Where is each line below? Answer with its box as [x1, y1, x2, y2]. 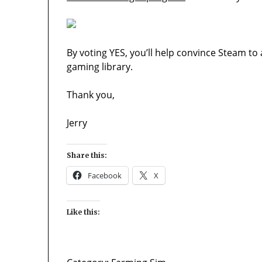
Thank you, [67, 88, 115, 102]
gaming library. [67, 60, 133, 74]
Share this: [67, 151, 108, 160]
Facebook [88, 170, 122, 181]
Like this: [67, 208, 101, 217]
